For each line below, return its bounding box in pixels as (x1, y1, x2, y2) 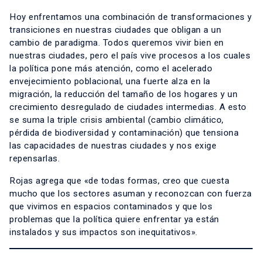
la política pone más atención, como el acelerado (9, 63, 212, 74)
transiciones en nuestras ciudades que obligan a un (9, 25, 221, 36)
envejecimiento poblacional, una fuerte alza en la (9, 76, 211, 87)
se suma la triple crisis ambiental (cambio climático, (9, 115, 224, 126)
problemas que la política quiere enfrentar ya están (9, 214, 219, 225)
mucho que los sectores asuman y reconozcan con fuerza (9, 188, 252, 199)
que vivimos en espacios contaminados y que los (9, 201, 212, 212)
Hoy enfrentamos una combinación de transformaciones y (9, 12, 252, 23)
